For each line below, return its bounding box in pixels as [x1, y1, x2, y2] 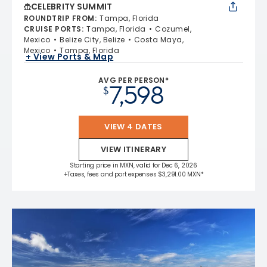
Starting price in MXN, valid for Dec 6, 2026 [69, 161, 198, 170]
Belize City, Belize [60, 35, 125, 45]
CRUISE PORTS [24, 24, 82, 34]
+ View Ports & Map [26, 50, 114, 63]
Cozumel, [155, 24, 192, 34]
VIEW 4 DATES [104, 121, 163, 132]
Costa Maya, [133, 35, 184, 45]
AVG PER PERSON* [98, 75, 169, 85]
